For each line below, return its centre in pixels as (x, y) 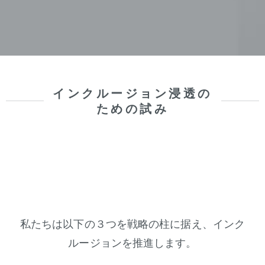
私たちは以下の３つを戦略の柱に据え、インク (132, 224)
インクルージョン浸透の (132, 93)
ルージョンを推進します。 (132, 243)
